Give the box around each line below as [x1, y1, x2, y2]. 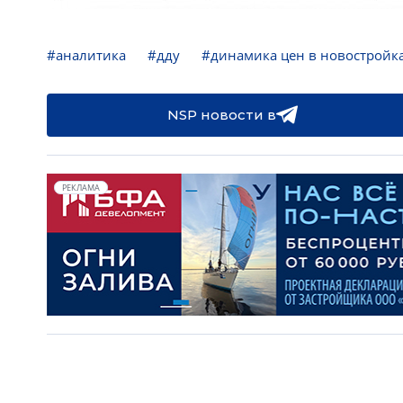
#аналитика [47, 46, 126, 64]
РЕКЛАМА [62, 182, 100, 193]
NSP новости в [166, 106, 276, 123]
